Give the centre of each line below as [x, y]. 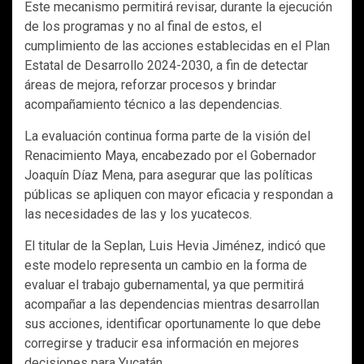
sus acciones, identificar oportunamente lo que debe [173, 324]
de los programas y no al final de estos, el [143, 27]
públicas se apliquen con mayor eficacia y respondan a [179, 195]
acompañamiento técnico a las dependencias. [153, 105]
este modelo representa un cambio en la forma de [166, 266]
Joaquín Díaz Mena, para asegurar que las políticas [169, 175]
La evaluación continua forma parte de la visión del [167, 136]
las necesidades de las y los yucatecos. [138, 214]
